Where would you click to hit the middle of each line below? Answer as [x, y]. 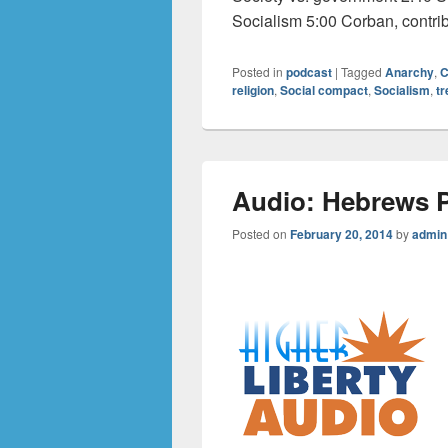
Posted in [257, 71]
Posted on [261, 233]
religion [253, 90]
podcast [309, 72]
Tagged [361, 71]
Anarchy [409, 72]
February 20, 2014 [341, 234]
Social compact [324, 90]
